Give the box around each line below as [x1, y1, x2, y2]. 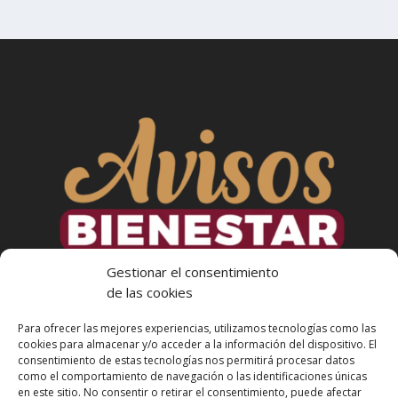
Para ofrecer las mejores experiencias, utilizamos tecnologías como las [18, 321, 376, 336]
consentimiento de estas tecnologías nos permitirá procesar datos [18, 353, 354, 368]
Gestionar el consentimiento [107, 263, 279, 281]
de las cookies [107, 283, 193, 301]
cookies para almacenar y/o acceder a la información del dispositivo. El [18, 337, 377, 352]
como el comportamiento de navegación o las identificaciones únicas [18, 369, 367, 384]
